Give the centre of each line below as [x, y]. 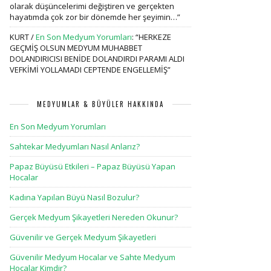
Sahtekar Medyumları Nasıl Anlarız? [75, 146]
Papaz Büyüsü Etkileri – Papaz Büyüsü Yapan [93, 166]
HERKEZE [155, 37]
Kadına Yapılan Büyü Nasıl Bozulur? [74, 197]
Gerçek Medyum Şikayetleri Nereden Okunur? [94, 217]
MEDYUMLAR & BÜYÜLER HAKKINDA [100, 104]
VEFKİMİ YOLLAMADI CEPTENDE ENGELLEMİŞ [89, 70]
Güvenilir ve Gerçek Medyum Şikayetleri [83, 237]
